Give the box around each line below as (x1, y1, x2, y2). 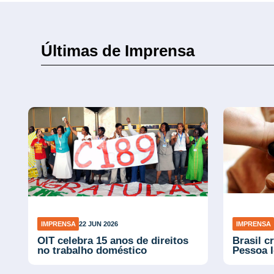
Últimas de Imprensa (41, 42, 195, 61)
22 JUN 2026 (78, 220, 118, 228)
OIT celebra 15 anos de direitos (37, 234, 189, 246)
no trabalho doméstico (37, 244, 147, 256)
